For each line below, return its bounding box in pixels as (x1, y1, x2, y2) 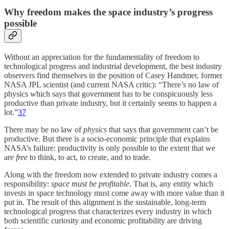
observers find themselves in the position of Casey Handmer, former (4, 71, 222, 80)
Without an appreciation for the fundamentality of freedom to (4, 52, 199, 61)
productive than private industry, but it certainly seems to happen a (4, 98, 217, 107)
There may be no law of (4, 125, 83, 134)
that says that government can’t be (107, 125, 218, 134)
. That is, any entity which (129, 179, 213, 188)
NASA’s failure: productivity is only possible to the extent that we (4, 143, 215, 152)
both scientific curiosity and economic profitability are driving (4, 216, 202, 225)
